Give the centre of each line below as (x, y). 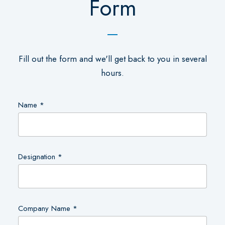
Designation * (40, 157)
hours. (113, 73)
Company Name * (47, 209)
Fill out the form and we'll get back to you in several (113, 59)
